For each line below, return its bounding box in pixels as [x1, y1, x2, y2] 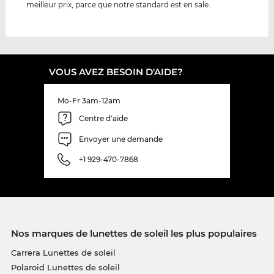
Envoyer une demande [79, 135, 163, 144]
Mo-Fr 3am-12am [57, 95, 120, 105]
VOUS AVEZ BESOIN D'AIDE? [49, 65, 183, 78]
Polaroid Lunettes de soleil [10, 262, 120, 272]
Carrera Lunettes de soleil [10, 247, 116, 257]
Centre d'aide [79, 114, 128, 124]
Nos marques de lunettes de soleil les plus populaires [10, 227, 257, 239]
